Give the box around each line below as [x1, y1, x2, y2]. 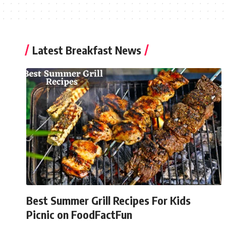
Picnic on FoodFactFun [26, 207, 132, 221]
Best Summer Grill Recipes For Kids [26, 193, 191, 207]
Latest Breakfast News [32, 43, 141, 57]
